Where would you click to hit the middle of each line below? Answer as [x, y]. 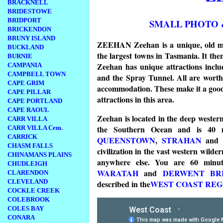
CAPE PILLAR [29, 92]
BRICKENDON [29, 29]
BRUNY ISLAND [31, 38]
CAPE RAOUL [28, 110]
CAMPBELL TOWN [37, 74]
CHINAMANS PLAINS [40, 155]
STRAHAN [181, 140]
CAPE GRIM [26, 83]
